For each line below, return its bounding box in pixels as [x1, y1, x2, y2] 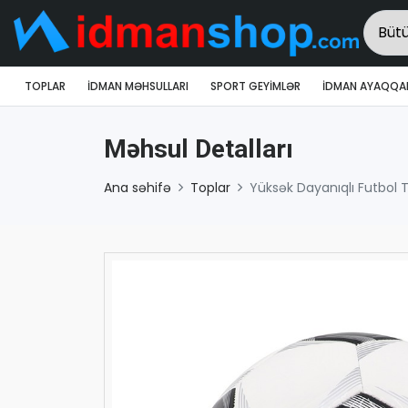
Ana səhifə [104, 178, 171, 197]
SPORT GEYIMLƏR [210, 77, 301, 94]
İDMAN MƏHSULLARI [87, 77, 189, 94]
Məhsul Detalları [104, 133, 293, 164]
